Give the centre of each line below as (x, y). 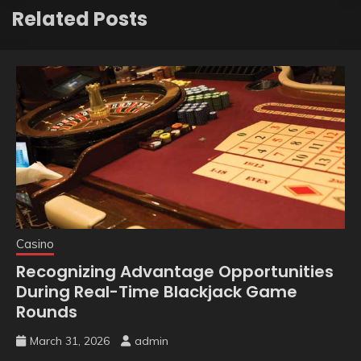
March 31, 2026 (70, 341)
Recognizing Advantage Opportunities (175, 272)
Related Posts (80, 19)
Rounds (47, 312)
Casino (35, 244)
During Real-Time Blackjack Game (157, 292)
